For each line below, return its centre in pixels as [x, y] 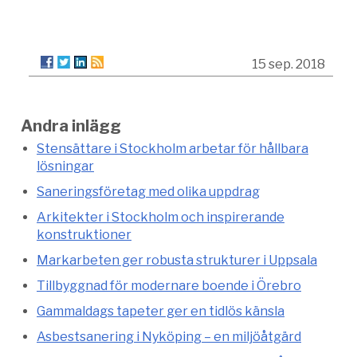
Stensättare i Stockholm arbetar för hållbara [173, 149]
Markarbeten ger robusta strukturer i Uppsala [177, 261]
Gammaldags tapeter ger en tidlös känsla [161, 312]
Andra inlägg [71, 126]
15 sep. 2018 [288, 65]
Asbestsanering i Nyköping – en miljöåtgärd [169, 337]
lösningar [65, 167]
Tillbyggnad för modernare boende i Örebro [169, 286]
